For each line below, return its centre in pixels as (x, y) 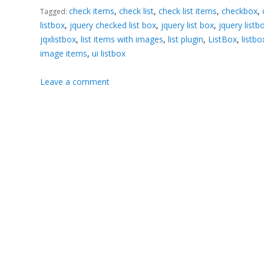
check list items (188, 11)
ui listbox (109, 53)
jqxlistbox (58, 39)
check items (92, 11)
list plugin (186, 39)
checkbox (240, 11)
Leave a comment (75, 81)
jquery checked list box (113, 25)
